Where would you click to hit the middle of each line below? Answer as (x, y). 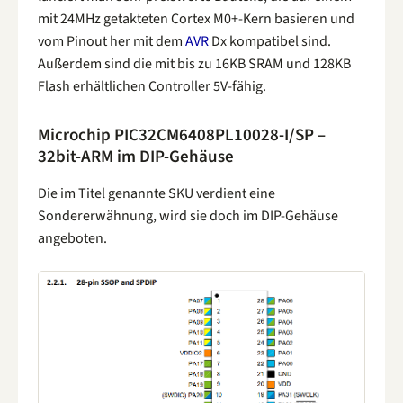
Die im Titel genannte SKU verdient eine (157, 194)
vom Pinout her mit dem (112, 41)
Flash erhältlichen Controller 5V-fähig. (152, 86)
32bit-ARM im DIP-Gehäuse (136, 157)
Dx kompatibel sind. (270, 41)
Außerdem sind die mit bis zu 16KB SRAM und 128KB (194, 63)
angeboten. (72, 239)
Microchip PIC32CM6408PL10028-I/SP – (182, 136)
